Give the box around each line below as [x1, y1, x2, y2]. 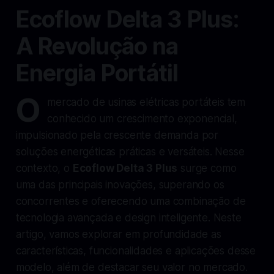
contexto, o [15, 161, 73, 174]
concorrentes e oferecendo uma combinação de [15, 194, 246, 207]
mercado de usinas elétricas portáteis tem [47, 95, 246, 108]
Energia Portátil [15, 59, 179, 87]
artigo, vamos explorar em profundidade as [15, 228, 221, 240]
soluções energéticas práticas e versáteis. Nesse [15, 145, 245, 158]
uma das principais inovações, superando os [15, 178, 224, 191]
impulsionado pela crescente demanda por [15, 128, 219, 141]
